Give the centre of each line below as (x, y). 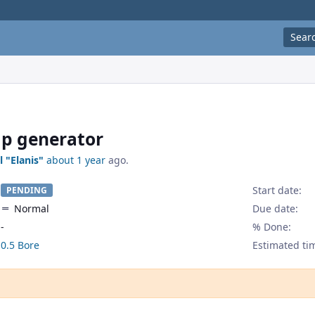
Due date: (275, 209)
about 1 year (76, 160)
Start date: (277, 191)
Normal (32, 209)
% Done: (271, 227)
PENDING (27, 191)
